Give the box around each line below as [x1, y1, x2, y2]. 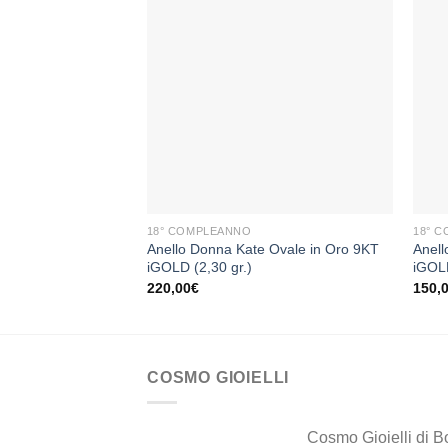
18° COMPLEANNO [146, 225, 252, 238]
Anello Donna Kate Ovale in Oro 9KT [146, 241, 379, 258]
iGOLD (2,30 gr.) [146, 259, 252, 276]
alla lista [331, 66, 377, 79]
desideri [331, 94, 376, 107]
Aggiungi [329, 52, 379, 65]
